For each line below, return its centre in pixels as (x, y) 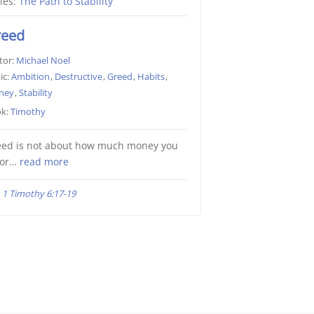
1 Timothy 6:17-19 (39, 194)
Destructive (78, 77)
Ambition (30, 77)
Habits (151, 77)
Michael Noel (43, 61)
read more (44, 162)
